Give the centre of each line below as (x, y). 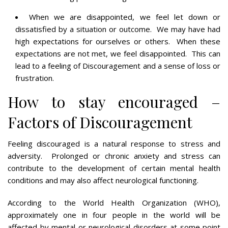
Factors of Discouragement (100, 122)
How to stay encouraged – (114, 102)
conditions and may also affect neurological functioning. (103, 180)
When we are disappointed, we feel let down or (125, 17)
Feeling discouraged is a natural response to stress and (114, 143)
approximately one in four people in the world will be (114, 215)
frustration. (35, 78)
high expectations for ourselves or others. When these (118, 41)
